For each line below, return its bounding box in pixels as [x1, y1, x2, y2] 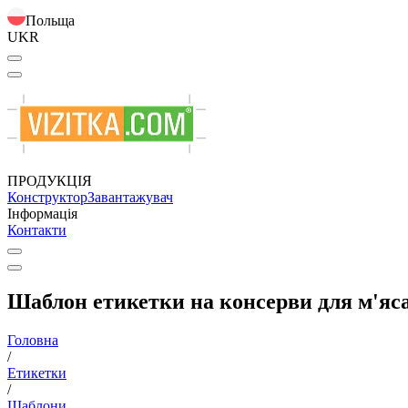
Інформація [7, 206, 77, 221]
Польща [25, 13, 75, 28]
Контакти [7, 222, 66, 238]
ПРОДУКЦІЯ [7, 173, 92, 189]
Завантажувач [87, 189, 173, 205]
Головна [7, 331, 58, 348]
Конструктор [7, 189, 87, 205]
